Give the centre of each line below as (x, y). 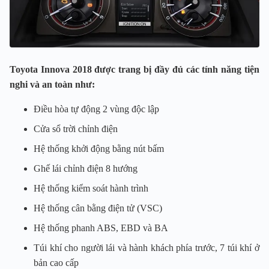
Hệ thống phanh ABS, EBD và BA (101, 228)
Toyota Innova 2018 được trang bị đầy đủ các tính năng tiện (134, 70)
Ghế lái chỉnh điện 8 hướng (86, 169)
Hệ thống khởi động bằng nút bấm (99, 149)
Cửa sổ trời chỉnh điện (76, 129)
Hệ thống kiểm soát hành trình (91, 189)
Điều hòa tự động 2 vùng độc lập (96, 109)
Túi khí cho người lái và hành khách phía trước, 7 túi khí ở (147, 248)
